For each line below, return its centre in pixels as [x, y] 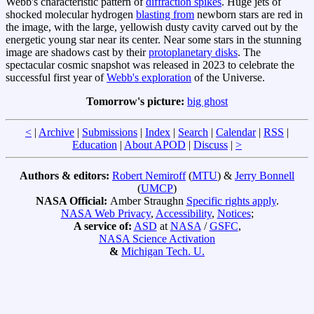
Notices [234, 213]
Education [95, 144]
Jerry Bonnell [265, 175]
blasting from [165, 14]
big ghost [207, 101]
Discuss [211, 144]
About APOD [155, 144]
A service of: [102, 226]
